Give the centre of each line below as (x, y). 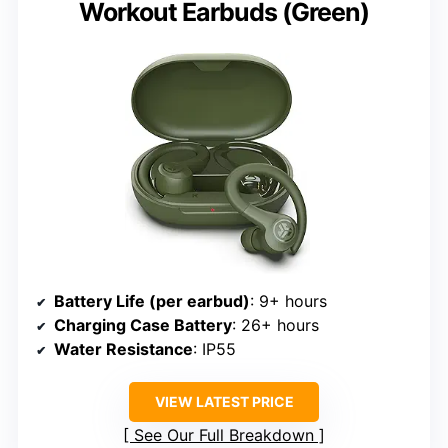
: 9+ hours (288, 300)
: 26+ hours (275, 324)
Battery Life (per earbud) (152, 300)
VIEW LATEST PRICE (224, 401)
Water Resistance (123, 348)
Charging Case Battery (143, 324)
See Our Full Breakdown (224, 434)
